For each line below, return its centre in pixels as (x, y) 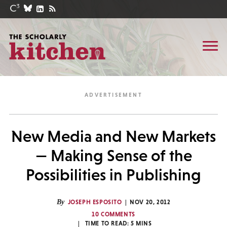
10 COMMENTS (113, 214)
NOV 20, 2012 (150, 202)
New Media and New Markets (113, 136)
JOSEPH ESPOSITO (95, 202)
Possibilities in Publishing (113, 175)
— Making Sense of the (113, 156)
